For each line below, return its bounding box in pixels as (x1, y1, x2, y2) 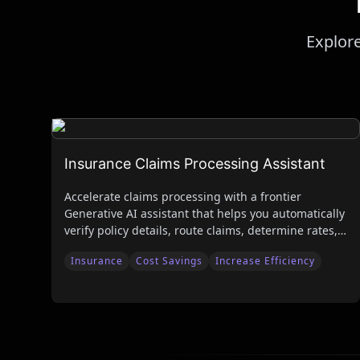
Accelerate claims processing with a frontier (64, 189, 301, 204)
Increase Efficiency (215, 254, 315, 268)
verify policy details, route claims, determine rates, (64, 223, 337, 238)
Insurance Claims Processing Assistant (64, 155, 325, 172)
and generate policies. (64, 239, 185, 255)
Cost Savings (136, 254, 202, 268)
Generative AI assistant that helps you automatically (64, 206, 345, 221)
